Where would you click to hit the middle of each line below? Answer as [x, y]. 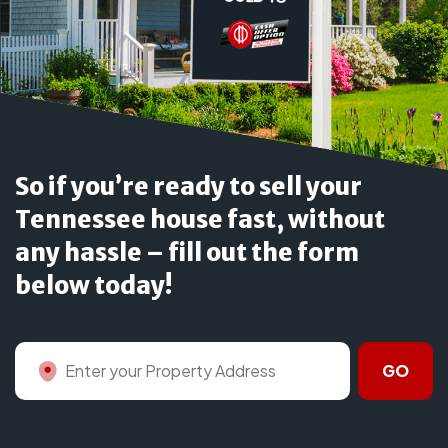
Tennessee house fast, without [200, 220]
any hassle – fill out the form [187, 253]
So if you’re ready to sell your [188, 187]
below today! [93, 286]
